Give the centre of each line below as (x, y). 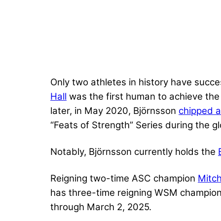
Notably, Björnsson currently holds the (134, 152)
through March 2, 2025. (101, 207)
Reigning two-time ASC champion (124, 179)
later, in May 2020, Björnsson (114, 111)
